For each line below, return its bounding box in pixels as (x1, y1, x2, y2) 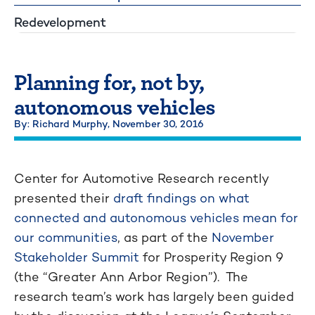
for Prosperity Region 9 (139, 248, 283, 265)
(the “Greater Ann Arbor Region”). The (14, 268, 248, 285)
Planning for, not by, (14, 64, 205, 97)
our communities (14, 229, 117, 245)
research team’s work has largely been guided (14, 288, 294, 304)
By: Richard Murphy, (14, 117, 112, 130)
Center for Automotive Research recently (14, 169, 269, 186)
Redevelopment (14, 13, 106, 30)
